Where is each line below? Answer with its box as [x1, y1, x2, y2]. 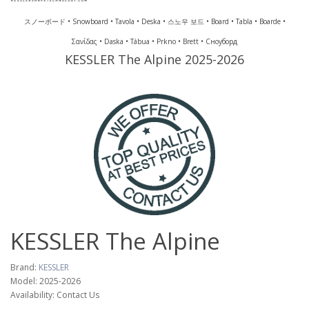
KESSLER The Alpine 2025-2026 [65, 51, 244, 68]
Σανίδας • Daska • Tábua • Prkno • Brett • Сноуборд [72, 37, 237, 46]
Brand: [10, 261, 39, 273]
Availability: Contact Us [10, 289, 99, 301]
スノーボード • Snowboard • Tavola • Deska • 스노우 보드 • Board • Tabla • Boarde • [23, 17, 286, 26]
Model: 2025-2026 [10, 275, 81, 287]
